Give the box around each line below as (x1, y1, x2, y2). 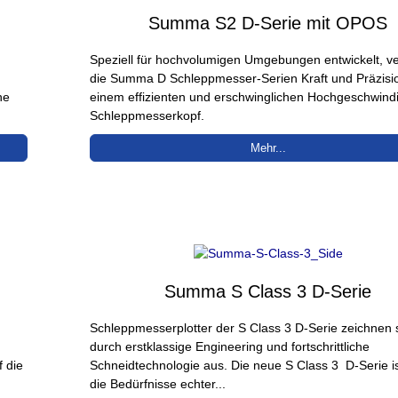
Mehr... (250, 140, 286, 155)
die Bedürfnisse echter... (90, 376, 227, 391)
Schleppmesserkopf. (90, 107, 205, 123)
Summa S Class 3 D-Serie (164, 281, 372, 301)
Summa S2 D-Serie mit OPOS (148, 12, 388, 33)
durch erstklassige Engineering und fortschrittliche (90, 338, 370, 354)
